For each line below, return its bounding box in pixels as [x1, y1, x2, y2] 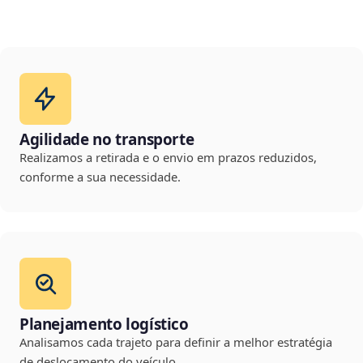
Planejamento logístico [19, 314, 189, 335]
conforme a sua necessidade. [19, 169, 181, 186]
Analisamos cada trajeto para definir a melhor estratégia [19, 334, 332, 351]
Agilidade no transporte [19, 129, 194, 151]
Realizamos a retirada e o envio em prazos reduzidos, [19, 149, 317, 166]
